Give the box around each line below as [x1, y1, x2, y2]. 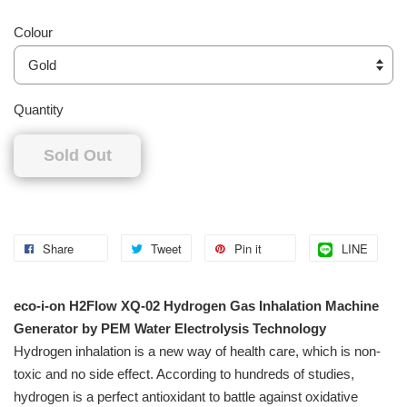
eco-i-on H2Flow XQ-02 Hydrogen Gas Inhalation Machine [14, 298, 379, 314]
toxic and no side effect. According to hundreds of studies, [14, 366, 354, 382]
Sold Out [43, 146, 112, 165]
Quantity [14, 102, 64, 118]
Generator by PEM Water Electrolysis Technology [14, 321, 326, 337]
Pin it [234, 240, 262, 258]
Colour [14, 25, 53, 41]
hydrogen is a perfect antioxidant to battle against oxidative [14, 389, 358, 405]
